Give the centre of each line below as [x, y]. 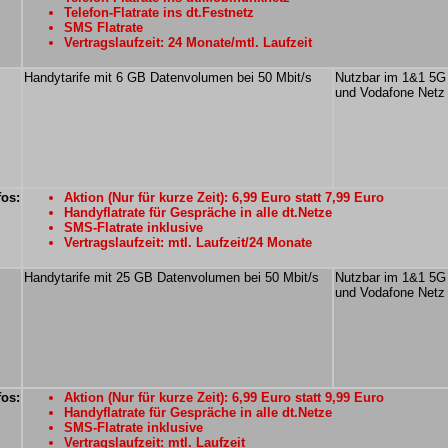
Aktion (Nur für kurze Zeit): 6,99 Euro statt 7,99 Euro [224, 197]
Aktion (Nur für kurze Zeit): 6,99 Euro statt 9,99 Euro [224, 397]
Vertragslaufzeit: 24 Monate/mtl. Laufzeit [188, 42]
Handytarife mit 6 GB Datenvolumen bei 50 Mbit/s [168, 77]
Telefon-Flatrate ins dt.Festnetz [159, 12]
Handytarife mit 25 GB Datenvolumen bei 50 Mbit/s [171, 277]
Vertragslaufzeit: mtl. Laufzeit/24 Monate [188, 242]
